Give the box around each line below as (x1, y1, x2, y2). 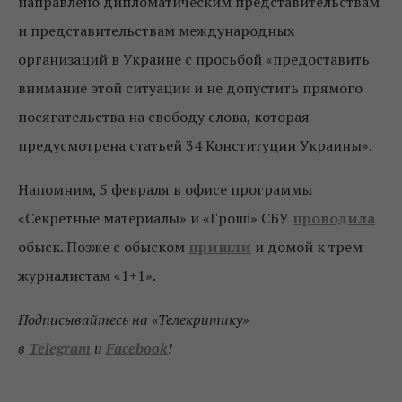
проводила (293, 208, 375, 229)
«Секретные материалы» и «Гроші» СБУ (18, 208, 293, 229)
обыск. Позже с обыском (18, 237, 188, 258)
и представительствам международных (18, 21, 294, 41)
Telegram (29, 338, 91, 359)
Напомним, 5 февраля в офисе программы (18, 179, 312, 200)
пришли (188, 237, 251, 258)
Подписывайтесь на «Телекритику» (18, 310, 249, 330)
